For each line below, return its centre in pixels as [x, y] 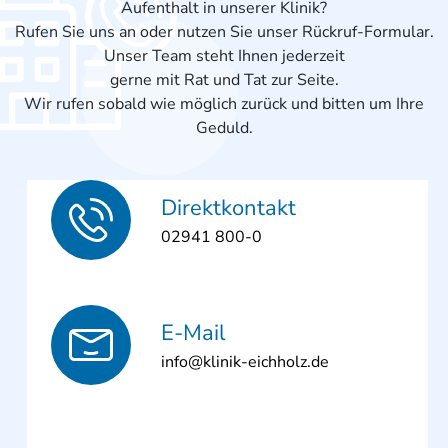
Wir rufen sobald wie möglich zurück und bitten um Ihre [224, 104]
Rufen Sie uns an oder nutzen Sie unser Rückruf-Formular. [224, 32]
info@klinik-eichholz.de [244, 361]
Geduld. [224, 128]
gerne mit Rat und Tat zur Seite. [224, 80]
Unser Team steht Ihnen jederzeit [224, 56]
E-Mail [193, 332]
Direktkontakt [228, 207]
